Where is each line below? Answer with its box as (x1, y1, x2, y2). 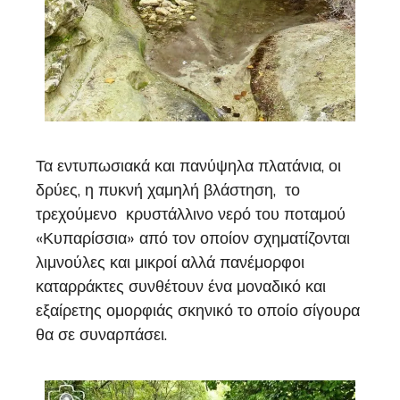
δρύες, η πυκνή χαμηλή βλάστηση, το (36, 179, 300, 201)
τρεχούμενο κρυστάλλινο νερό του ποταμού (36, 203, 346, 225)
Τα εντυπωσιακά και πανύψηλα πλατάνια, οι (36, 154, 341, 177)
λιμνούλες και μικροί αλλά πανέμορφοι (36, 251, 304, 273)
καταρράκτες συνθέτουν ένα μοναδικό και (36, 275, 326, 297)
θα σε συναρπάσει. (36, 323, 167, 346)
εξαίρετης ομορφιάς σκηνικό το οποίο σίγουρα (36, 299, 360, 321)
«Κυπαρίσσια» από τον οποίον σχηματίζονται (36, 227, 359, 249)
